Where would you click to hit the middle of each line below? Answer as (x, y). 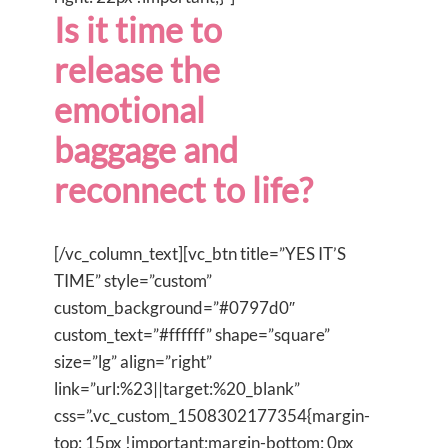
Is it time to (138, 29)
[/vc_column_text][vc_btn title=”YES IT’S (200, 253)
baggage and (146, 149)
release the (137, 69)
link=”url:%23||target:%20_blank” (177, 388)
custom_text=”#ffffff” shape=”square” (192, 334)
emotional (129, 109)
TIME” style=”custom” (133, 280)
